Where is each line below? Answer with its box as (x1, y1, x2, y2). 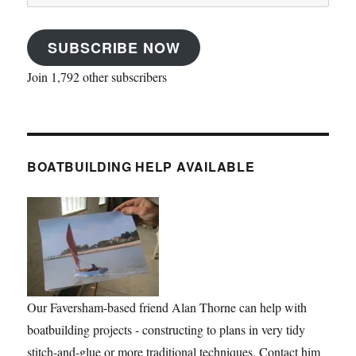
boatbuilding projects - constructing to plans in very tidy (27, 320, 306, 338)
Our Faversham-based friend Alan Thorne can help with (27, 298, 308, 315)
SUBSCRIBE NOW (48, 37, 180, 58)
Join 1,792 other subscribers (27, 68, 168, 85)
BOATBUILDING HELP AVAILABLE (27, 157, 255, 176)
